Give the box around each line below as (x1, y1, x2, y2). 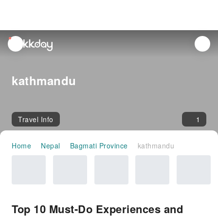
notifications (8, 48, 48, 58)
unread (8, 37, 32, 47)
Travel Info (18, 114, 54, 124)
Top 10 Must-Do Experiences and (12, 201, 183, 217)
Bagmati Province (70, 141, 128, 150)
